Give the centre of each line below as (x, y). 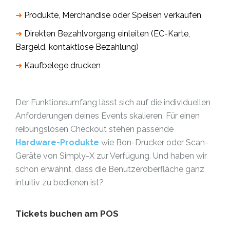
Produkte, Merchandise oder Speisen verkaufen (113, 15)
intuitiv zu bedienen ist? (60, 183)
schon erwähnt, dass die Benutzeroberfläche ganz (110, 169)
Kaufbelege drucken (62, 65)
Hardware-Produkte (57, 142)
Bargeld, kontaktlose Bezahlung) (77, 47)
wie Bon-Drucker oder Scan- (154, 142)
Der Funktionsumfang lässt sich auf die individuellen (113, 102)
